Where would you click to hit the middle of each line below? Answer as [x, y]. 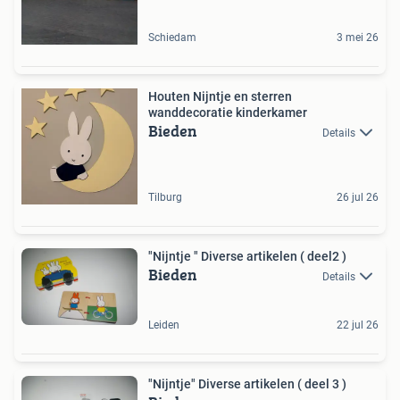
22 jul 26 [358, 325]
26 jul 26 [358, 197]
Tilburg [165, 197]
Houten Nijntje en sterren [220, 96]
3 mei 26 [358, 37]
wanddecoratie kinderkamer [228, 112]
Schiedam [172, 37]
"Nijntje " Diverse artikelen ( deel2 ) [247, 256]
